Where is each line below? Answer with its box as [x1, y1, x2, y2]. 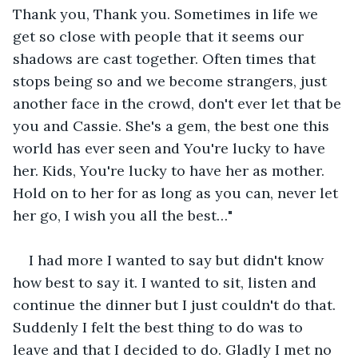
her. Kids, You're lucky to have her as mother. [13, 161, 328, 180]
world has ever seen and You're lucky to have [13, 138, 329, 157]
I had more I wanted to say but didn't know [29, 250, 328, 269]
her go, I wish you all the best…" [13, 205, 233, 225]
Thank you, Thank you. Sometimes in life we [13, 4, 322, 23]
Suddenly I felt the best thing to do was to [13, 317, 307, 336]
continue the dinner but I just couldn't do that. [13, 295, 340, 314]
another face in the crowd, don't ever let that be [13, 93, 345, 113]
